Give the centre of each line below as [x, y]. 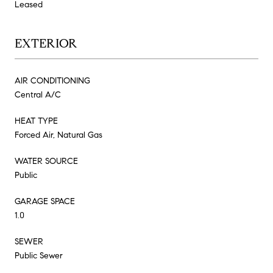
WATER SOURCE [46, 161]
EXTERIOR [46, 43]
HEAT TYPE [36, 121]
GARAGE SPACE [45, 201]
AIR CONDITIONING [52, 80]
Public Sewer [39, 255]
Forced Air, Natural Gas [58, 135]
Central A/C [38, 94]
